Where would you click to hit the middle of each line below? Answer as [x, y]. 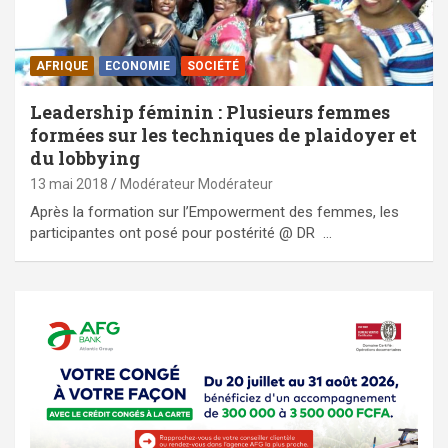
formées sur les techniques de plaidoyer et [223, 135]
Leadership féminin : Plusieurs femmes [210, 112]
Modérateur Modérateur [196, 184]
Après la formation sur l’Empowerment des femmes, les [214, 212]
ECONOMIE [137, 66]
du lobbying [85, 158]
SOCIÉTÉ [213, 66]
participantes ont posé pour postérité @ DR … [181, 233]
